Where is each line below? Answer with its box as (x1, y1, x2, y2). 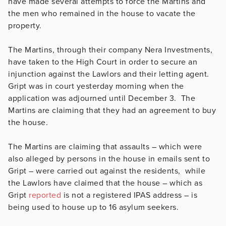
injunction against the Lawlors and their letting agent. (8, 69, 209, 79)
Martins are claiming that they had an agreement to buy (8, 105, 216, 116)
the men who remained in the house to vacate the (8, 8, 196, 19)
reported (29, 190, 61, 200)
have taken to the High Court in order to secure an (8, 56, 197, 67)
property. (8, 20, 44, 31)
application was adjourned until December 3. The (8, 93, 195, 103)
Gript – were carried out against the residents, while (8, 165, 205, 176)
